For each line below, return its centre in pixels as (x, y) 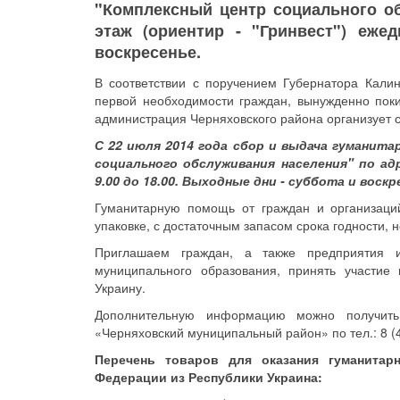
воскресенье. (148, 52)
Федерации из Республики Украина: (208, 377)
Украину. (120, 287)
